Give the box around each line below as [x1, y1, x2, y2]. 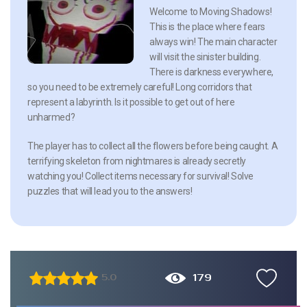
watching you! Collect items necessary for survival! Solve [27, 170, 254, 182]
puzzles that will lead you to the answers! [27, 185, 193, 197]
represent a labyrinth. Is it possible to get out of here [27, 96, 235, 108]
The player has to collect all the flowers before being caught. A [27, 140, 278, 151]
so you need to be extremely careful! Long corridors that [27, 81, 252, 93]
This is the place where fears [149, 21, 265, 32]
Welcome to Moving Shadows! [149, 5, 272, 17]
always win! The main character [149, 36, 278, 47]
